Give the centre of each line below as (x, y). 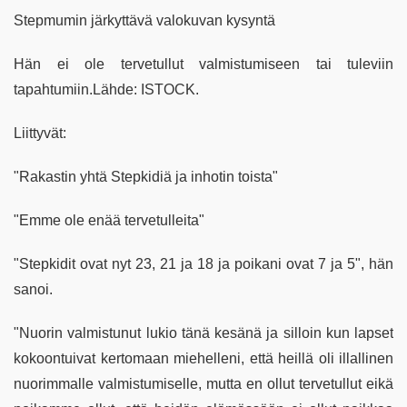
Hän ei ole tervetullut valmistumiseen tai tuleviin (203, 65)
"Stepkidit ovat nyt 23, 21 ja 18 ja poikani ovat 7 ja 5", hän (203, 264)
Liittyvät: (40, 134)
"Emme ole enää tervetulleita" (109, 221)
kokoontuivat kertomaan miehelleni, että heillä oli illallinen (203, 359)
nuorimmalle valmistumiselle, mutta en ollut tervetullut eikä (203, 384)
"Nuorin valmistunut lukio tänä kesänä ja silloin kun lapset (203, 333)
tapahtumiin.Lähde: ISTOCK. (106, 90)
